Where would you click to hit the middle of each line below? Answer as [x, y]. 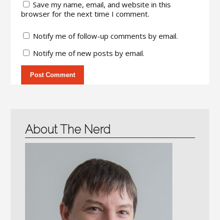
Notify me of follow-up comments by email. [105, 36]
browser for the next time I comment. [85, 14]
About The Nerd [68, 130]
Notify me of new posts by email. [88, 53]
